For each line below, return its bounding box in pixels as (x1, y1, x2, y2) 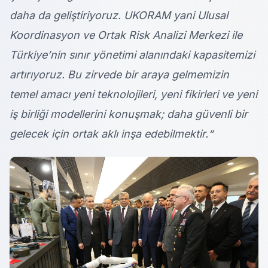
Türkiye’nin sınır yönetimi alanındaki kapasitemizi (10, 48, 255, 62)
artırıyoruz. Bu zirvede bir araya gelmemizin (10, 68, 229, 81)
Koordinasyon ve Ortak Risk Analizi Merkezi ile (10, 29, 242, 42)
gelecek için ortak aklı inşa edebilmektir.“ (10, 127, 213, 141)
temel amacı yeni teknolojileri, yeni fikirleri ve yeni (10, 88, 257, 101)
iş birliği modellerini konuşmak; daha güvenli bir (10, 108, 248, 121)
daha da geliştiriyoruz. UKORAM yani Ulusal (10, 9, 228, 22)
